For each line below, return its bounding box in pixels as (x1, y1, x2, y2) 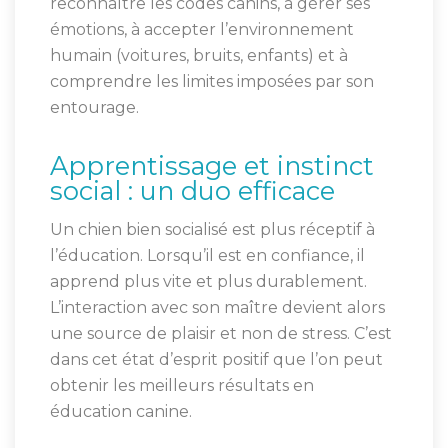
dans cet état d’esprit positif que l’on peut (50, 350, 383, 370)
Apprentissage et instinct (50, 150, 374, 182)
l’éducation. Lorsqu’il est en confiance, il (50, 246, 365, 266)
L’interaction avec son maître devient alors (50, 298, 385, 318)
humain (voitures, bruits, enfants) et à (50, 46, 348, 66)
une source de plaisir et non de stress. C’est (50, 324, 392, 344)
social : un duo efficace (50, 175, 335, 207)
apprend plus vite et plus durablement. (50, 272, 367, 292)
